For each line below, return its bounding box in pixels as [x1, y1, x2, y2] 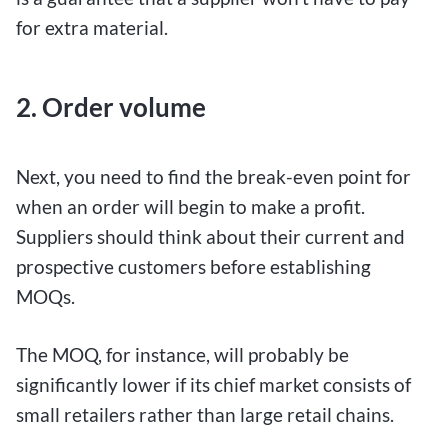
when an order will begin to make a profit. [16, 194, 365, 218]
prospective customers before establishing [16, 254, 371, 278]
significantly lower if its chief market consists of [16, 373, 411, 397]
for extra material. [16, 15, 168, 39]
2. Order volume [16, 91, 206, 122]
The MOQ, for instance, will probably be [16, 343, 349, 367]
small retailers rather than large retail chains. [16, 403, 394, 427]
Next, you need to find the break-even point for [16, 164, 411, 188]
